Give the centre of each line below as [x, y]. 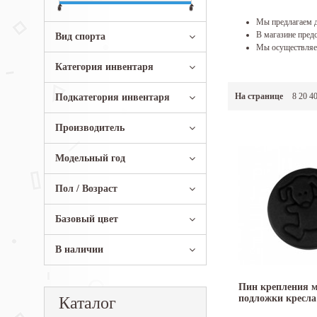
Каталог [87, 303]
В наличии [79, 249]
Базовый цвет [87, 219]
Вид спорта [80, 36]
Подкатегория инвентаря [113, 97]
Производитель [90, 128]
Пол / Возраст [86, 189]
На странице [259, 97]
